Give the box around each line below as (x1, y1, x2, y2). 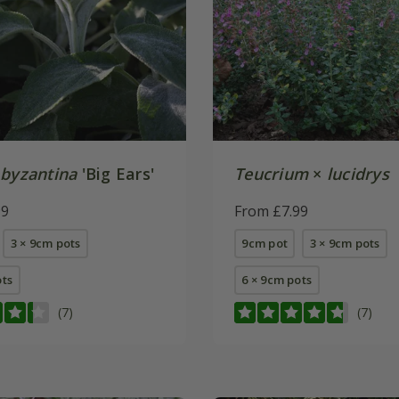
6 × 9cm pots (241, 271, 313, 288)
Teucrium (234, 162, 309, 184)
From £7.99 (234, 200, 308, 221)
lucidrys (326, 162, 389, 184)
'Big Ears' (77, 162, 155, 184)
